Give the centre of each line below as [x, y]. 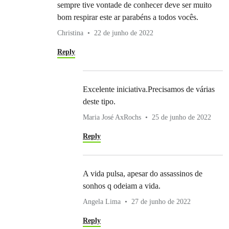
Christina [70, 33]
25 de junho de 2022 [181, 118]
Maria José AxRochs [112, 118]
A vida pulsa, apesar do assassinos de [143, 174]
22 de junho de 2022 [124, 33]
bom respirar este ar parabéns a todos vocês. [128, 17]
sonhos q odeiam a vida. [122, 186]
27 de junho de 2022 [161, 202]
